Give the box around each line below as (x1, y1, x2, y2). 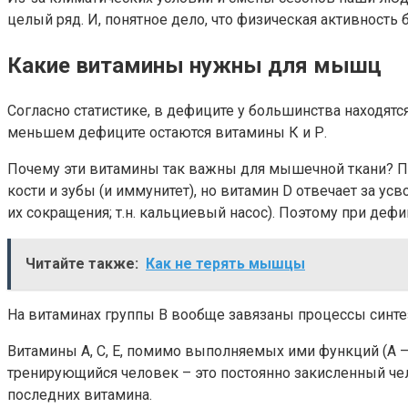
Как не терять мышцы (146, 254, 305, 272)
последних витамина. (7, 385, 152, 403)
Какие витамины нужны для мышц (7, 52, 382, 78)
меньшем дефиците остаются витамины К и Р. (7, 123, 327, 141)
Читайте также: (25, 254, 138, 272)
